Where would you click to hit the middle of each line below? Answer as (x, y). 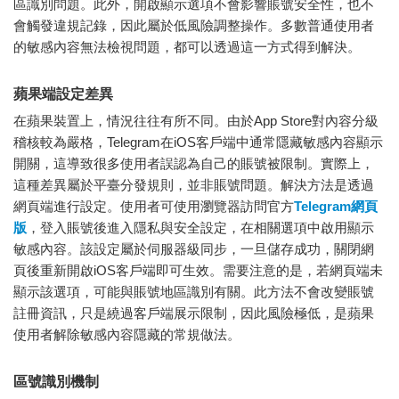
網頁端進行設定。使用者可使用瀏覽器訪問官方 (154, 206)
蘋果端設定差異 (63, 94)
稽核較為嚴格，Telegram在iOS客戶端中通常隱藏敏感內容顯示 (198, 142)
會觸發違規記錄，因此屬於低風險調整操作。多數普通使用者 (194, 25)
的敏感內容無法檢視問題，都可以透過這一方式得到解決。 (187, 46)
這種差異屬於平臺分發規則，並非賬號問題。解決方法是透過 (194, 184)
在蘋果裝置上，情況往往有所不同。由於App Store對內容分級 (196, 120)
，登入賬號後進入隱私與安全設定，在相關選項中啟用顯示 (200, 227)
